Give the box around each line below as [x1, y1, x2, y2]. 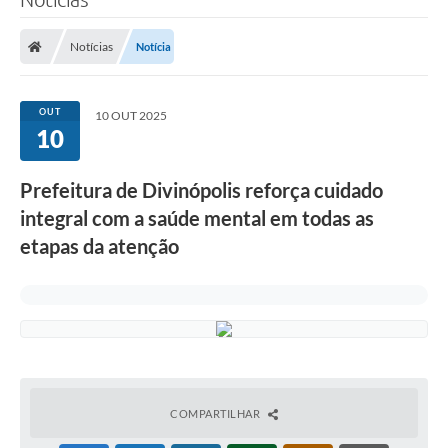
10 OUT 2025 [95, 108, 167, 124]
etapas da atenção [20, 234, 179, 259]
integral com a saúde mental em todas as [20, 206, 374, 231]
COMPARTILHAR [170, 407, 263, 421]
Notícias [70, 39, 113, 55]
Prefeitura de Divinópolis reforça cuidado [20, 178, 383, 203]
